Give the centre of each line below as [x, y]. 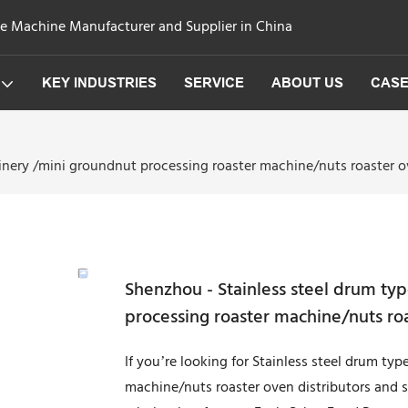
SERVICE [214, 83]
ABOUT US [307, 83]
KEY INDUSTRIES [99, 83]
